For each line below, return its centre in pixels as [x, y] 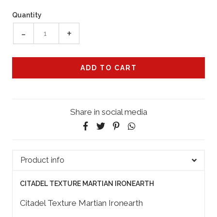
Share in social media [108, 112]
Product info [42, 160]
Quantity [27, 15]
